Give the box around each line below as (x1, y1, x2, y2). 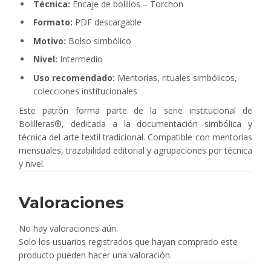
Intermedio (57, 53, 103, 65)
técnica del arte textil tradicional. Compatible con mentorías (19, 131, 252, 143)
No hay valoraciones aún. (19, 222, 118, 234)
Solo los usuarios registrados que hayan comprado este (19, 235, 238, 247)
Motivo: (33, 34, 66, 47)
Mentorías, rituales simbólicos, (115, 71, 237, 83)
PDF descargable (73, 16, 142, 28)
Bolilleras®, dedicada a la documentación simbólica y (19, 117, 252, 129)
